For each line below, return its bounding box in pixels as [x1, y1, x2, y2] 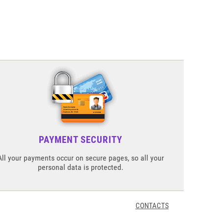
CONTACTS [135, 201, 169, 210]
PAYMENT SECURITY [39, 134, 123, 145]
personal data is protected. [38, 163, 124, 172]
